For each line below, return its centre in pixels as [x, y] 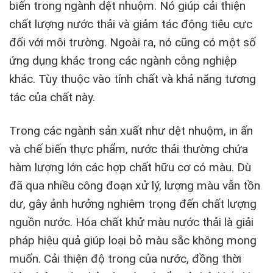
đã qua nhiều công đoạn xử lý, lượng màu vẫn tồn [135, 186]
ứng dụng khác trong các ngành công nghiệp [123, 61]
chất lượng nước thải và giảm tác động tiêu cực [131, 24]
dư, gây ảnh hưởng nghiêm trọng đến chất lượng [133, 204]
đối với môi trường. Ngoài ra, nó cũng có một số [133, 43]
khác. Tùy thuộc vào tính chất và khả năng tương [133, 79]
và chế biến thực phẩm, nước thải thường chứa [129, 149]
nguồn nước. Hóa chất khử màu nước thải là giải [131, 222]
